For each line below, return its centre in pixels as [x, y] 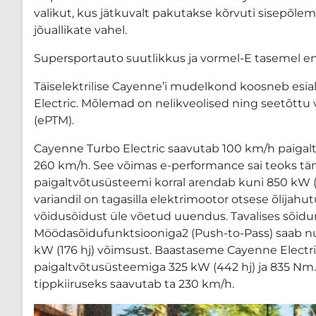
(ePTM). [54, 120]
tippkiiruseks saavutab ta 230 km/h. [134, 284]
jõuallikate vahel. [80, 30]
